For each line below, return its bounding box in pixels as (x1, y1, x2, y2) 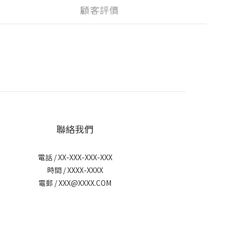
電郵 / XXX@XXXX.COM (39, 178, 111, 188)
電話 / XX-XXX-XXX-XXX (37, 152, 112, 162)
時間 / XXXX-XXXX (47, 165, 103, 175)
